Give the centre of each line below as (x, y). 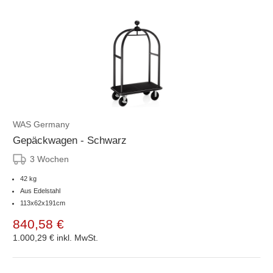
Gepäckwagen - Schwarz (70, 140)
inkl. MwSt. (77, 237)
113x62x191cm (43, 203)
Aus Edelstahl (40, 190)
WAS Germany (41, 124)
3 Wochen (49, 159)
